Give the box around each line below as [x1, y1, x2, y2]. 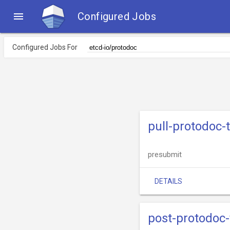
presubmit [148, 150, 182, 159]
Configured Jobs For [12, 43, 78, 51]
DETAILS [155, 177, 182, 185]
